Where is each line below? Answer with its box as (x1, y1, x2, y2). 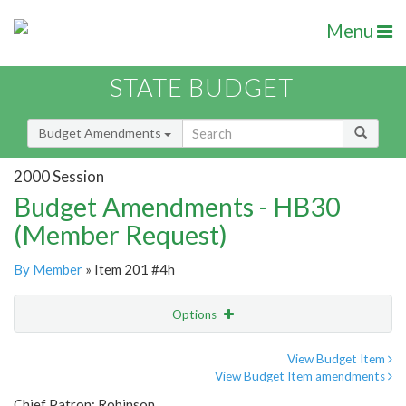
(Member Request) (14, 218, 227, 251)
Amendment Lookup (18, 382, 133, 398)
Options (172, 307, 219, 323)
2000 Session (14, 166, 104, 186)
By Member (14, 261, 82, 278)
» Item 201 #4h (82, 261, 175, 278)
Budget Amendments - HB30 (14, 190, 341, 223)
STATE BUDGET (110, 72, 294, 103)
